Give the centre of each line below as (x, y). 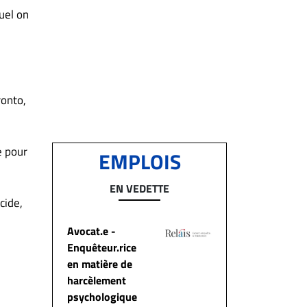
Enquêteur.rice (102, 247)
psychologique (102, 297)
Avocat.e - (91, 231)
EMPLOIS (139, 162)
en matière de (100, 264)
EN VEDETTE (139, 188)
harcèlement (97, 280)
